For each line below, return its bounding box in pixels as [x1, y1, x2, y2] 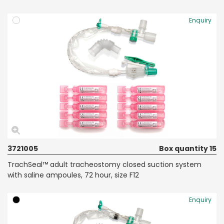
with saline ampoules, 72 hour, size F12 [7, 169, 139, 180]
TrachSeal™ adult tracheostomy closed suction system [7, 159, 201, 169]
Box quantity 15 [159, 143, 216, 153]
